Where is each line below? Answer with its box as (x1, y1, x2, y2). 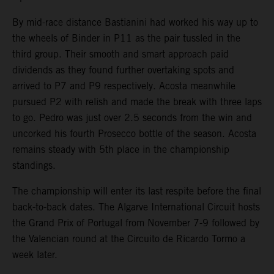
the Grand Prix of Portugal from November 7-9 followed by (12, 217, 259, 229)
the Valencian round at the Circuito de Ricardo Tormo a (12, 232, 245, 245)
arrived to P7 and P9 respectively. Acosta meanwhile (12, 80, 235, 92)
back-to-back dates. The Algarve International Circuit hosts (12, 201, 260, 213)
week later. (12, 248, 57, 261)
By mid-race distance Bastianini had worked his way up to (12, 16, 258, 28)
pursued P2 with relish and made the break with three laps (12, 95, 262, 108)
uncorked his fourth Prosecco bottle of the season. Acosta (12, 127, 256, 139)
